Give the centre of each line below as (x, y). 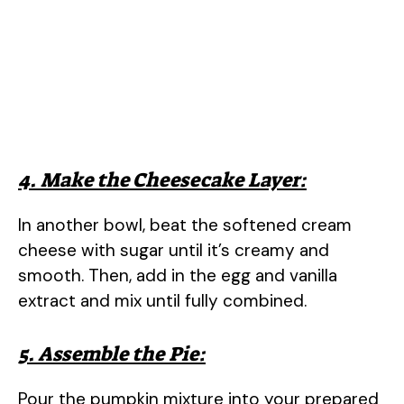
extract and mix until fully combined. (162, 300)
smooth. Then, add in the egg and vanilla (178, 275)
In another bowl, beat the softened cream (185, 225)
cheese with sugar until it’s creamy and (174, 250)
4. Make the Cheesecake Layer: (162, 179)
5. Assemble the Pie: (112, 354)
